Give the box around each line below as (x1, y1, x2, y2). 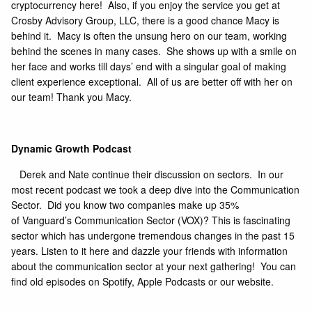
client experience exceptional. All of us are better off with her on (11, 75, 293, 89)
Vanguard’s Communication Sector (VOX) (22, 213, 204, 228)
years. (11, 244, 42, 258)
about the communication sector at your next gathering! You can (11, 259, 297, 274)
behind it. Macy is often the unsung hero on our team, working (11, 29, 288, 43)
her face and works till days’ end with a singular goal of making (11, 59, 287, 74)
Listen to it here (41, 244, 110, 258)
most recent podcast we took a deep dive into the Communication (11, 182, 300, 197)
